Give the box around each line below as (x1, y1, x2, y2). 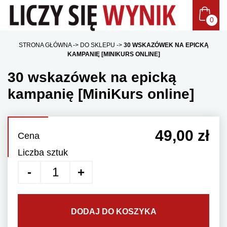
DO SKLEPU (80, 42, 115, 49)
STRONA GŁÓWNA (18, 42, 71, 49)
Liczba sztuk (18, 147, 68, 158)
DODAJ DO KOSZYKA (70, 207, 157, 216)
